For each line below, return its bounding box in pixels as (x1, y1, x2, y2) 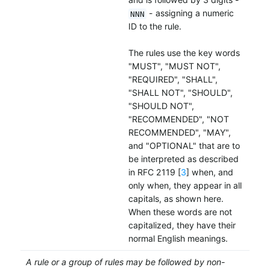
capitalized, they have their (128, 220, 236, 231)
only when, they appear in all (128, 180, 242, 191)
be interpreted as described (128, 154, 239, 165)
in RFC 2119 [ (128, 167, 181, 178)
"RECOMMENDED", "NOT (128, 114, 229, 125)
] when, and (186, 167, 233, 178)
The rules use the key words (128, 48, 240, 58)
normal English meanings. (128, 233, 228, 244)
